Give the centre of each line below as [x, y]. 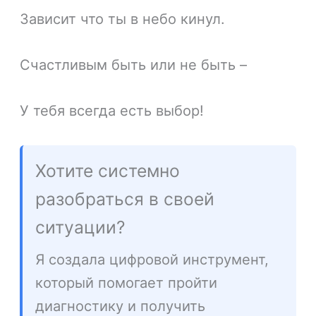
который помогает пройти [127, 283]
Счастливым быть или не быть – [134, 65]
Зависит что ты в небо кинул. [123, 19]
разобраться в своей [125, 199]
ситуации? [80, 227]
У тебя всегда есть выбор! [112, 111]
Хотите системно [108, 171]
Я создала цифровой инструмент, [152, 260]
